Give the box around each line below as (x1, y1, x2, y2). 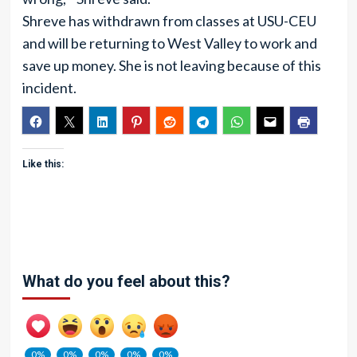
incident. (22, 79, 76, 96)
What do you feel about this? (22, 272, 230, 291)
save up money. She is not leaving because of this (22, 57, 321, 74)
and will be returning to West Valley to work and (22, 34, 317, 52)
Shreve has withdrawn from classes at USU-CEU (22, 12, 316, 29)
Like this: (22, 159, 64, 170)
